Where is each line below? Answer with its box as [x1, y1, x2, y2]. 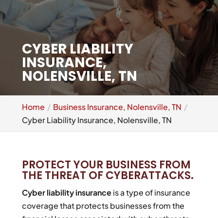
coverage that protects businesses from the [21, 200, 184, 211]
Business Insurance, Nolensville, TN [53, 102, 182, 112]
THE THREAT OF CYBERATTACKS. [21, 168, 194, 183]
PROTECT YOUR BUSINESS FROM [21, 157, 191, 172]
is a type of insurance [111, 187, 190, 198]
